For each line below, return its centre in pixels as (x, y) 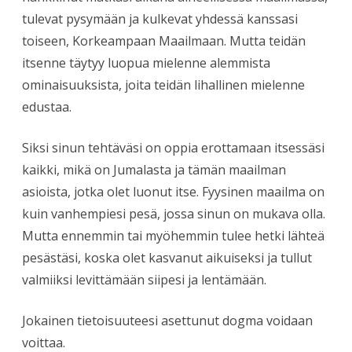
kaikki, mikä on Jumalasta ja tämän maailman (154, 169)
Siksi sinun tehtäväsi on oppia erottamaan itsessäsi (173, 147)
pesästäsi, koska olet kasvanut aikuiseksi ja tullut (167, 257)
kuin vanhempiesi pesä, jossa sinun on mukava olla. (174, 213)
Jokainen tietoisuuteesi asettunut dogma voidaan (167, 320)
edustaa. (47, 106)
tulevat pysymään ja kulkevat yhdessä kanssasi (160, 18)
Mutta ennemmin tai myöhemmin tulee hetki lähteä (173, 235)
